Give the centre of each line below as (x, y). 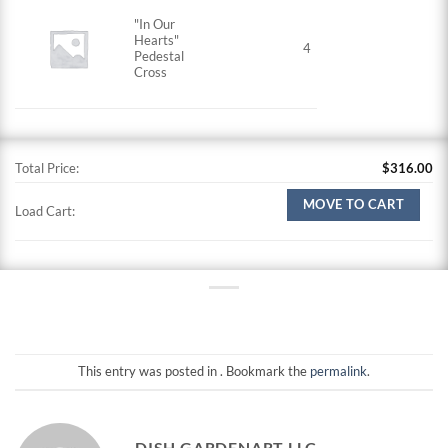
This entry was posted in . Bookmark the (194, 371)
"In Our (155, 24)
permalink (338, 371)
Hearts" (157, 40)
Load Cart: (45, 210)
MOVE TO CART (353, 204)
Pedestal (159, 56)
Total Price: (47, 167)
